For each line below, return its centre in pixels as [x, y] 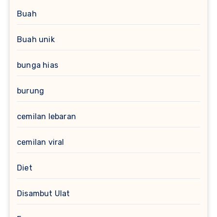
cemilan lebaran [46, 116]
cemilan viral [41, 142]
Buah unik [36, 39]
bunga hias [38, 65]
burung [31, 91]
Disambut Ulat [44, 193]
